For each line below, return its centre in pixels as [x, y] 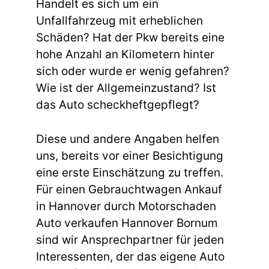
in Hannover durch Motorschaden [126, 206]
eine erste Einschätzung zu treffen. [130, 172]
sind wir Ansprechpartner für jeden [130, 240]
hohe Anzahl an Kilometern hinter [125, 55]
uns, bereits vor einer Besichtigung [130, 156]
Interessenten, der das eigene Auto [130, 256]
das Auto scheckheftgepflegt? [118, 105]
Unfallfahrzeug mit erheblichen [119, 21]
